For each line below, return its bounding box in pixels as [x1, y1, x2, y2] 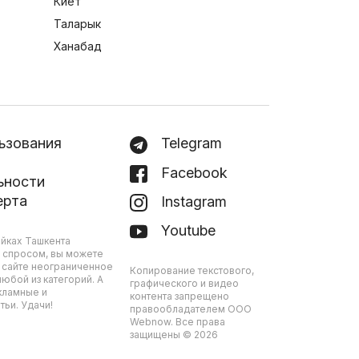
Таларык [54, 17, 102, 31]
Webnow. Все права [130, 315, 226, 328]
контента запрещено [130, 289, 230, 302]
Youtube [157, 221, 216, 239]
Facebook [157, 163, 228, 181]
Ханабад [54, 39, 103, 54]
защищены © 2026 [130, 328, 219, 341]
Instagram [157, 192, 228, 210]
